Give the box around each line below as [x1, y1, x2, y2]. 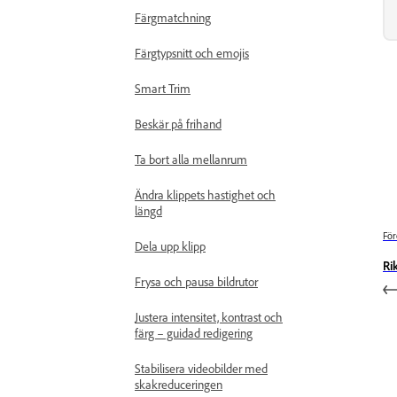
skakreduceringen [135, 377, 222, 392]
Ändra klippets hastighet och [135, 187, 276, 202]
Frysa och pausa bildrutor [135, 274, 258, 289]
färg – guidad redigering [135, 325, 253, 340]
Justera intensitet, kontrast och [135, 309, 283, 324]
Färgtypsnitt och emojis [135, 45, 249, 60]
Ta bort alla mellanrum [135, 152, 247, 167]
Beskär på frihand [135, 116, 222, 131]
